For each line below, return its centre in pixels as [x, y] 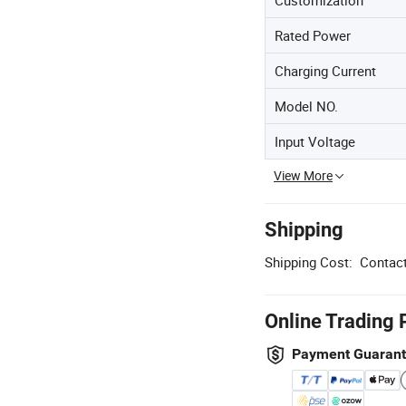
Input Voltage [315, 141]
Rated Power [313, 35]
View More [303, 175]
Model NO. [306, 106]
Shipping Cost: [309, 262]
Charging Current [325, 71]
